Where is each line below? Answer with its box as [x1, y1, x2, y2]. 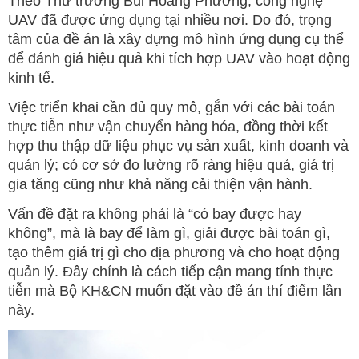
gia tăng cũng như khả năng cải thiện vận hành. [8, 176, 313, 193]
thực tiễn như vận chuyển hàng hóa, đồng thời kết [8, 119, 328, 135]
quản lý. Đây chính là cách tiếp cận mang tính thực [8, 264, 333, 280]
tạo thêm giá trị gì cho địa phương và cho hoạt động [8, 244, 340, 261]
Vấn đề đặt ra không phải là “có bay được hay [8, 206, 301, 223]
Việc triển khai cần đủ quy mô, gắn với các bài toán [8, 99, 335, 116]
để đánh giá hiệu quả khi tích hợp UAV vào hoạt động [8, 50, 350, 67]
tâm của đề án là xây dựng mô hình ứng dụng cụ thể [8, 31, 344, 48]
